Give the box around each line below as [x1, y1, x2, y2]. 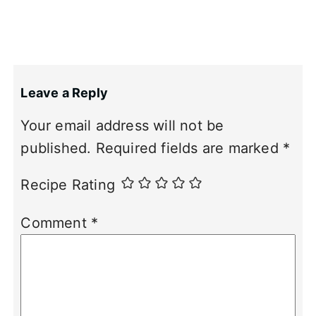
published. [20, 140, 92, 157]
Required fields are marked [95, 140, 284, 157]
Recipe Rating [20, 176, 116, 194]
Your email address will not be [20, 117, 224, 135]
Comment [20, 214, 92, 232]
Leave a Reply [20, 85, 109, 101]
